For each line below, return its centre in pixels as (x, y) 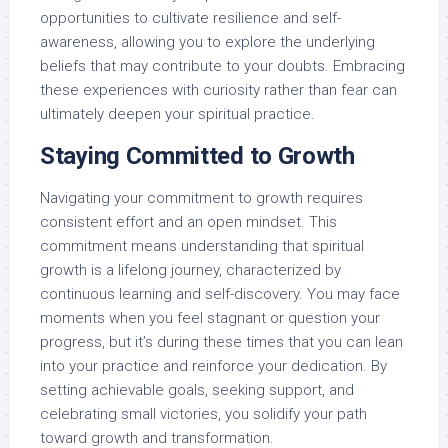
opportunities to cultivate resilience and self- (190, 18)
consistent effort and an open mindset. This (188, 222)
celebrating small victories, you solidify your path (203, 414)
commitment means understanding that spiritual (202, 246)
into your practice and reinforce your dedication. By (213, 366)
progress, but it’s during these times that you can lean (221, 342)
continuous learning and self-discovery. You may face (220, 294)
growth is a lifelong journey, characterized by (190, 270)
